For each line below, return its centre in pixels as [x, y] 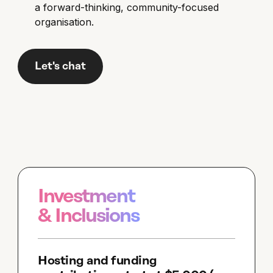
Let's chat [61, 66]
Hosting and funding [97, 261]
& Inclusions [89, 216]
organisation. [65, 22]
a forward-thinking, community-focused [127, 8]
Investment [87, 197]
